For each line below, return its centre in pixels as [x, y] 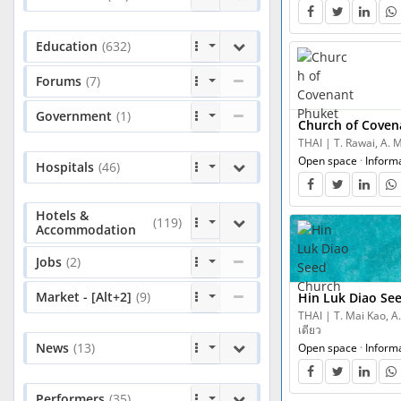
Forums [59, 81]
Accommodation [86, 230]
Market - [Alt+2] [84, 297]
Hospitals [65, 167]
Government [74, 116]
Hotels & [62, 215]
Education [67, 46]
